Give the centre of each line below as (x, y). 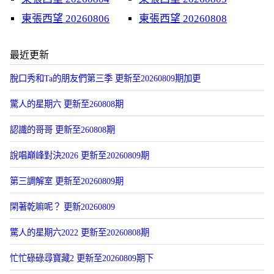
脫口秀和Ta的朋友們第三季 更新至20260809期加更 (105, 78)
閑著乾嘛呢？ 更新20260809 (62, 207)
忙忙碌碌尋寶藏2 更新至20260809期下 (82, 258)
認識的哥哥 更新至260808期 (62, 130)
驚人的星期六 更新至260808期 (67, 104)
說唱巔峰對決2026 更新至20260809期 (80, 155)
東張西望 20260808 (183, 19)
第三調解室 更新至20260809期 (67, 181)
